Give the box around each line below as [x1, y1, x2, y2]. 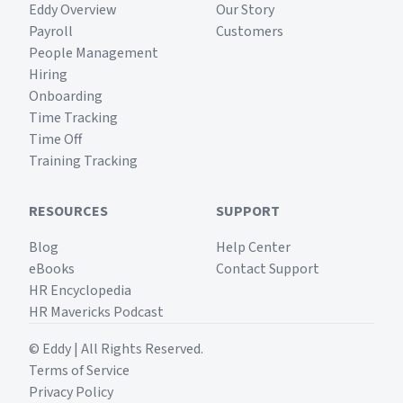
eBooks [29, 259, 75, 279]
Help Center [216, 237, 291, 257]
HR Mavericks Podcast [29, 302, 164, 322]
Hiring [29, 65, 67, 85]
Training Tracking [29, 151, 138, 171]
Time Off [29, 130, 82, 149]
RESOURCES [29, 201, 108, 221]
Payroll [29, 22, 73, 41]
